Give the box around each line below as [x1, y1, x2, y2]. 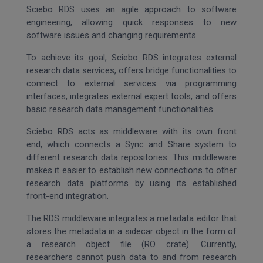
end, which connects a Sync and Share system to [26, 139, 237, 150]
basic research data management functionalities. [26, 104, 215, 114]
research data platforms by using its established [26, 178, 237, 188]
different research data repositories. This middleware [26, 152, 237, 163]
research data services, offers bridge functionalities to [26, 65, 237, 76]
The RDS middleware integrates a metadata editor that [26, 213, 237, 224]
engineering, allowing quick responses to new [26, 17, 237, 28]
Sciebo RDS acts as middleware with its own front [26, 126, 237, 137]
